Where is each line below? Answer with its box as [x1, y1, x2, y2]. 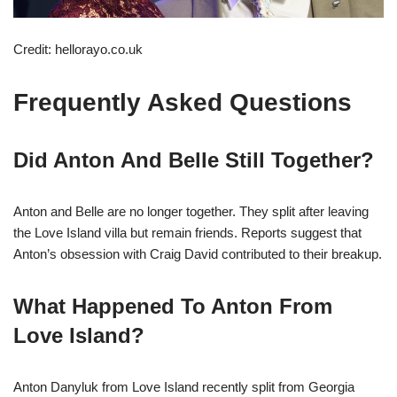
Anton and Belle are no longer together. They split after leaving [13, 204, 369, 220]
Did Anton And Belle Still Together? [13, 148, 374, 173]
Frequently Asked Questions [13, 89, 352, 117]
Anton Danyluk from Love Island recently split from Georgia [13, 379, 354, 395]
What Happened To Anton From [13, 294, 332, 319]
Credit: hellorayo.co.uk [13, 42, 143, 58]
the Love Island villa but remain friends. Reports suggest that [13, 225, 362, 241]
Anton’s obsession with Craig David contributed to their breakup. [13, 246, 382, 262]
